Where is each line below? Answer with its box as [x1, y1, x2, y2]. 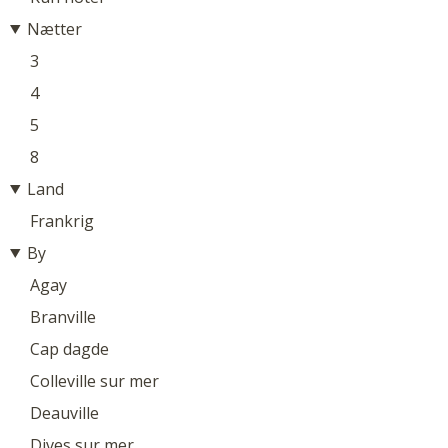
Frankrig [30, 209, 94, 232]
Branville [30, 305, 96, 328]
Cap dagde [30, 337, 109, 360]
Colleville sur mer [30, 369, 159, 392]
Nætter [26, 17, 82, 40]
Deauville [30, 401, 99, 424]
